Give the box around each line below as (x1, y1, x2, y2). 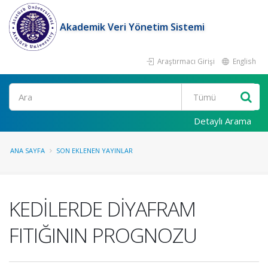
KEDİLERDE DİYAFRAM (9, 195, 196, 223)
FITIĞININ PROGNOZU (9, 221, 197, 249)
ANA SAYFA (10, 146, 45, 155)
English (231, 56, 256, 66)
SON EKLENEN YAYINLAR (56, 146, 133, 155)
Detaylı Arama (194, 115, 251, 127)
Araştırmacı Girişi (156, 56, 215, 66)
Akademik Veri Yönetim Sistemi (60, 20, 205, 33)
